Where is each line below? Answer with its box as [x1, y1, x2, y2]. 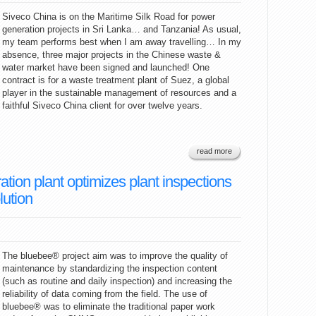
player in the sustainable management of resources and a [2, 87, 236, 98]
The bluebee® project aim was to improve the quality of [2, 250, 228, 261]
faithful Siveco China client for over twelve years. [2, 100, 202, 111]
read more [197, 147, 232, 155]
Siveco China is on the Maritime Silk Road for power [2, 11, 215, 22]
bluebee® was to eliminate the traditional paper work [2, 301, 215, 312]
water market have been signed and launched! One [2, 62, 209, 73]
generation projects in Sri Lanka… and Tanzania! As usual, [2, 24, 241, 35]
